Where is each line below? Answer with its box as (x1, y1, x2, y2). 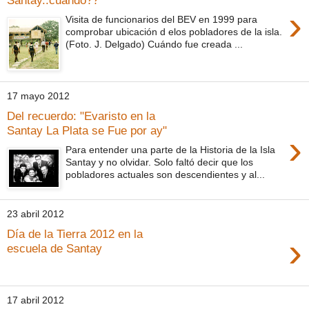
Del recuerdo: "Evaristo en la (7, 108, 155, 123)
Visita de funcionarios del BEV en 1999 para (66, 14, 258, 26)
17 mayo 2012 (7, 90, 70, 102)
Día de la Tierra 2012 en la (7, 226, 143, 241)
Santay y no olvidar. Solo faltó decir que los (66, 157, 254, 168)
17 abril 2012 (7, 295, 64, 306)
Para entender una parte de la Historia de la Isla (66, 144, 276, 156)
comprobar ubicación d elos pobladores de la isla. (66, 26, 283, 38)
